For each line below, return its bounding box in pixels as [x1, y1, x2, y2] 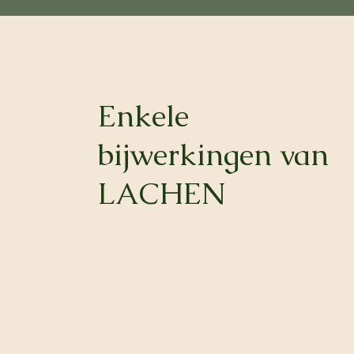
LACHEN [96, 174, 225, 213]
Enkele [96, 96, 189, 135]
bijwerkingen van [96, 135, 329, 174]
